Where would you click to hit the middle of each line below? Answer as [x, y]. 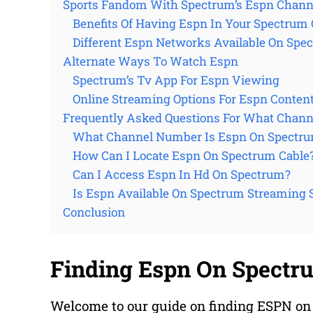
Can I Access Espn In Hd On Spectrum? [182, 174]
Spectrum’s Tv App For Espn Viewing [176, 80]
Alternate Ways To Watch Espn [151, 61]
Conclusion [94, 212]
